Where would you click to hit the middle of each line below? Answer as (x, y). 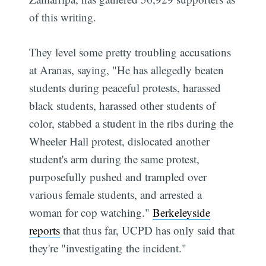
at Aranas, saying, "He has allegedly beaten (127, 69)
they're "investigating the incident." (108, 248)
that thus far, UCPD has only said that (148, 230)
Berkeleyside (182, 212)
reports (45, 230)
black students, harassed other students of (123, 105)
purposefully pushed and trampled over (118, 176)
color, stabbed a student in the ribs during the (132, 123)
